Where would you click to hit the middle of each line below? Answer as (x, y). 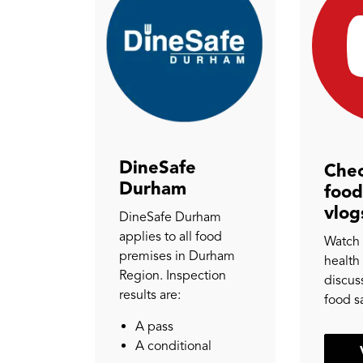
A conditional (173, 346)
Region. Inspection (173, 275)
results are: (150, 295)
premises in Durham (177, 256)
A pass (154, 326)
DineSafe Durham (170, 217)
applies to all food (171, 236)
